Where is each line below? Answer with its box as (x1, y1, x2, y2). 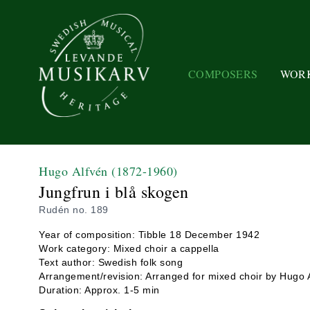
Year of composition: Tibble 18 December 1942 (39, 229, 259, 240)
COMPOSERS (188, 66, 258, 81)
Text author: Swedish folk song (39, 257, 183, 268)
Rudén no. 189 (39, 204, 109, 215)
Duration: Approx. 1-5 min (39, 284, 160, 295)
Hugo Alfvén (39, 163, 111, 179)
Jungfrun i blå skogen (39, 181, 189, 203)
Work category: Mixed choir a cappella (39, 243, 219, 254)
